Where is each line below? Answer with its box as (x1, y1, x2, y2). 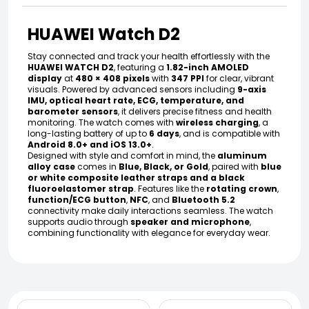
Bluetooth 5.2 (172, 193, 235, 206)
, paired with (208, 160, 261, 172)
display (28, 72, 62, 84)
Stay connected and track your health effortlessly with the (28, 50, 270, 62)
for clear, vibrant (204, 72, 274, 84)
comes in (75, 160, 119, 172)
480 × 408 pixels (75, 72, 150, 84)
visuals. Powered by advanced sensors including (28, 83, 237, 95)
